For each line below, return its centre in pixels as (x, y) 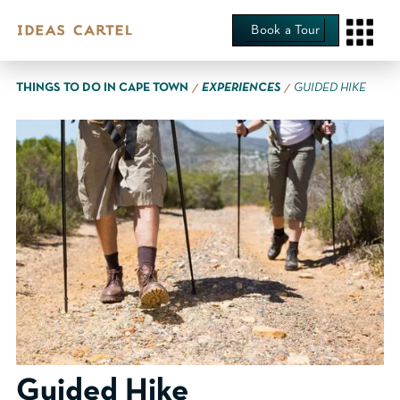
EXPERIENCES (241, 88)
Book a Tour (286, 30)
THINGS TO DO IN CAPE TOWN (102, 88)
